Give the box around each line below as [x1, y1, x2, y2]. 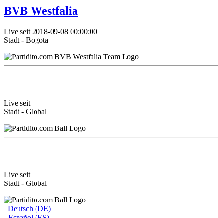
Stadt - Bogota [4, 36, 48, 44]
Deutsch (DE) [6, 204, 51, 213]
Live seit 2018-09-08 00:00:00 [4, 27, 97, 36]
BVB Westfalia [4, 4, 78, 18]
